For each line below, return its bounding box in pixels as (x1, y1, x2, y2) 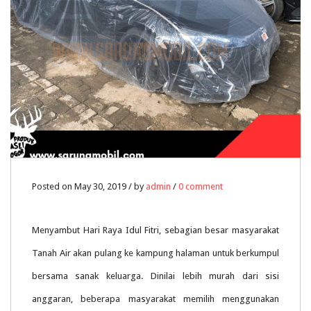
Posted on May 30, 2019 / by (32, 181, 146, 192)
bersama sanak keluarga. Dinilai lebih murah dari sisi (32, 271, 279, 282)
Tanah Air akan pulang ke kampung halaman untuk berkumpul (32, 248, 279, 259)
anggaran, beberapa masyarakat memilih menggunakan (32, 294, 279, 305)
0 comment (178, 181, 223, 192)
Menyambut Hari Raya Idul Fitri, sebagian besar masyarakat (32, 225, 279, 236)
